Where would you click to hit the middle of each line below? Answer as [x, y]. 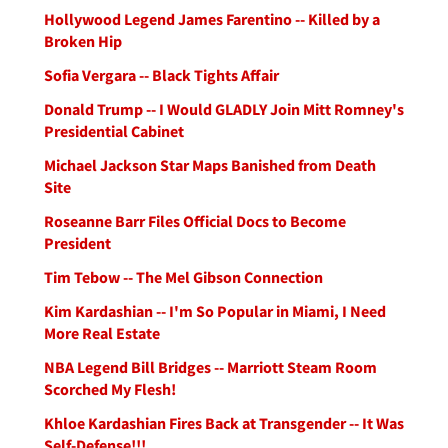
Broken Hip [83, 41]
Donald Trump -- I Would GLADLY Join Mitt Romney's [224, 109]
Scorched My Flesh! [110, 389]
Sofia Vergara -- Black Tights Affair [161, 75]
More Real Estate [102, 333]
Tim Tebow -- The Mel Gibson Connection [183, 277]
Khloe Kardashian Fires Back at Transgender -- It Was [224, 423]
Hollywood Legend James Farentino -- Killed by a [212, 19]
